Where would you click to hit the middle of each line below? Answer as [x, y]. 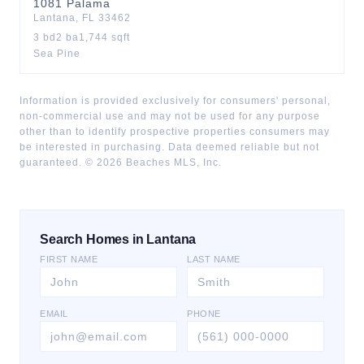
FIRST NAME [69, 259]
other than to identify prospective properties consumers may [175, 132]
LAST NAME [214, 259]
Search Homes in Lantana [118, 239]
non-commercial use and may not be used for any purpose [170, 116]
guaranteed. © [58, 162]
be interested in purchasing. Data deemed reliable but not [169, 147]
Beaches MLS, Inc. [172, 162]
